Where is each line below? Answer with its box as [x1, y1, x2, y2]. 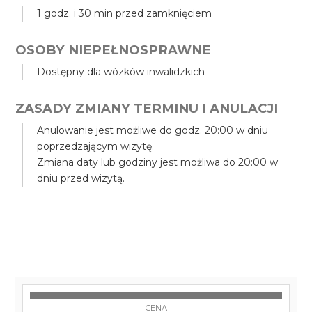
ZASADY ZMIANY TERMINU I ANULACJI [15, 100, 279, 116]
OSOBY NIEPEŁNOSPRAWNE [15, 42, 212, 58]
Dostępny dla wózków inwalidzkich [37, 65, 205, 78]
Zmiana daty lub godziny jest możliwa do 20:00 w [37, 156, 279, 169]
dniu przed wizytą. [37, 172, 125, 185]
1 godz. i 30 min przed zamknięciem [37, 7, 212, 19]
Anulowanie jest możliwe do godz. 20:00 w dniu [37, 124, 269, 136]
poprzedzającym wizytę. [37, 140, 155, 153]
